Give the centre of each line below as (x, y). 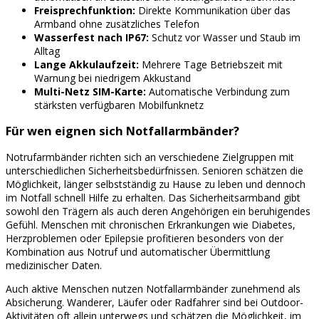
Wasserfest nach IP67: (91, 37)
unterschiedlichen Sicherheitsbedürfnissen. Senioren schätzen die (155, 171)
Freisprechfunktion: (85, 10)
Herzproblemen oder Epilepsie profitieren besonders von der (145, 239)
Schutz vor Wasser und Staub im (225, 37)
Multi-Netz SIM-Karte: (90, 91)
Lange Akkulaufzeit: (87, 64)
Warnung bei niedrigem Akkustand (113, 78)
